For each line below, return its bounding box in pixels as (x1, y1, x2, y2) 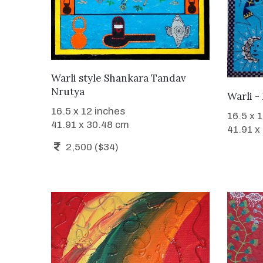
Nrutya (51, 85, 85, 98)
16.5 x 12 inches (51, 105, 125, 117)
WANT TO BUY (94, 70, 167, 83)
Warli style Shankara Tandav (51, 71, 186, 85)
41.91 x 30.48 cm (51, 119, 129, 130)
